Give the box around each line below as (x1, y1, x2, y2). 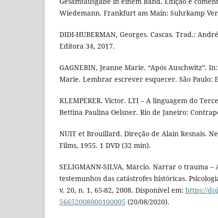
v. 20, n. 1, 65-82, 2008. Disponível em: (59, 185, 185, 195)
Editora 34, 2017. (59, 41, 115, 51)
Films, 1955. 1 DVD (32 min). (59, 140, 151, 150)
